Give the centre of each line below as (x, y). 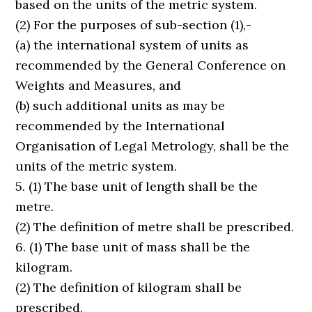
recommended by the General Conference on (151, 65)
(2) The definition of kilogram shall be (129, 287)
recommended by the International (120, 126)
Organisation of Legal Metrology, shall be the (153, 146)
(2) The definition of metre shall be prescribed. (155, 227)
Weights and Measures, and (99, 85)
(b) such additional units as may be (120, 106)
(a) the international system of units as (132, 45)
